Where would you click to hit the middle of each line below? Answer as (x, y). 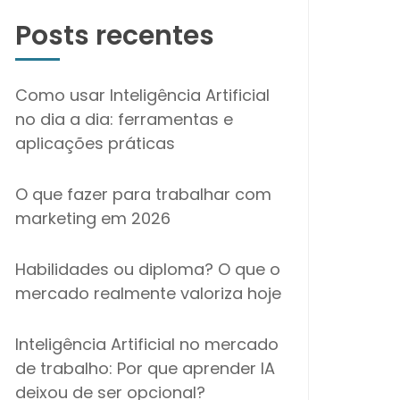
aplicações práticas (95, 143)
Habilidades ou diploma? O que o (148, 269)
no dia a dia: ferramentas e (124, 119)
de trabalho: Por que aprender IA (145, 368)
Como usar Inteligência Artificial (142, 95)
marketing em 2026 (93, 218)
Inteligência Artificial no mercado (147, 344)
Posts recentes (115, 36)
